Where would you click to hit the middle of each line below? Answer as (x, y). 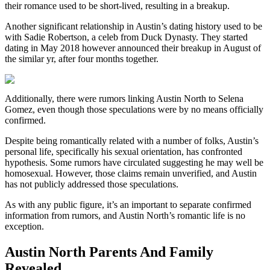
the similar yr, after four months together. (82, 59)
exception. (24, 227)
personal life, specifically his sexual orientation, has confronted (124, 152)
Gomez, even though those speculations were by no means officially (134, 110)
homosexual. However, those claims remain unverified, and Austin (131, 174)
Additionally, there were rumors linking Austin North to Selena (124, 99)
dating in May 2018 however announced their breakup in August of (133, 48)
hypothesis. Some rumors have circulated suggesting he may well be (134, 163)
